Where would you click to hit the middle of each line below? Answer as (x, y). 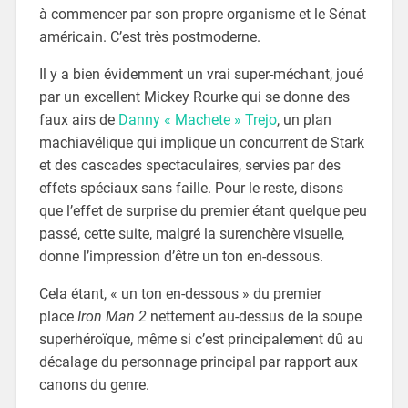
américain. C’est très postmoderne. (149, 36)
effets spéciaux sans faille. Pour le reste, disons (191, 188)
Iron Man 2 (112, 316)
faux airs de (78, 119)
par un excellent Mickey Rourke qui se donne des (194, 97)
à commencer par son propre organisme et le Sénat (202, 14)
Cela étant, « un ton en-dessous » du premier (180, 293)
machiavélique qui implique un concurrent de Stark (201, 142)
